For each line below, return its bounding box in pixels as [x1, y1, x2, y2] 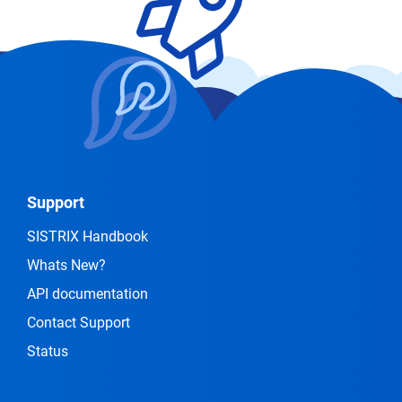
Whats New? [27, 257, 106, 274]
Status [27, 343, 68, 360]
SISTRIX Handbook [27, 228, 148, 245]
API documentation [27, 285, 148, 302]
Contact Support [27, 314, 130, 331]
